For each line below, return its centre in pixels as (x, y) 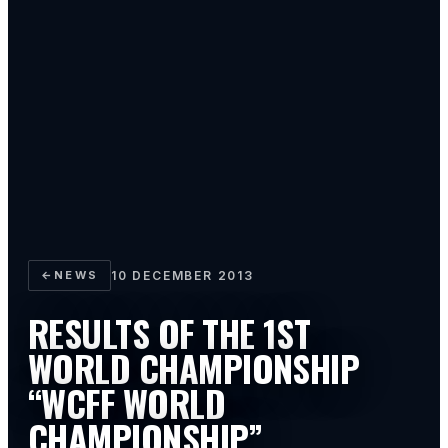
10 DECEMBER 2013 (182, 275)
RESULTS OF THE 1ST (169, 332)
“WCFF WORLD (127, 402)
